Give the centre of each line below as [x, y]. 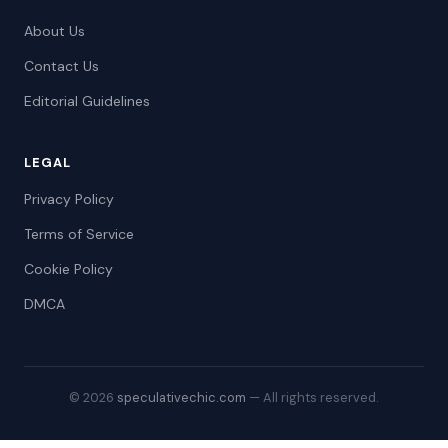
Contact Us [61, 65]
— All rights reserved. [312, 397]
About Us [54, 30]
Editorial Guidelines [87, 100]
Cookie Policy [68, 268]
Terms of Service [79, 233]
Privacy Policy [69, 198]
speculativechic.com [181, 397]
